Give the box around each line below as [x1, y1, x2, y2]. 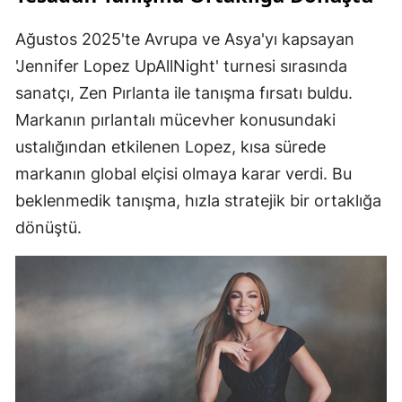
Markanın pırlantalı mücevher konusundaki [15, 110, 336, 130]
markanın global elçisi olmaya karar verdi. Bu [15, 164, 352, 184]
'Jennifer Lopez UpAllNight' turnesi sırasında [15, 57, 347, 76]
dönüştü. [15, 218, 82, 238]
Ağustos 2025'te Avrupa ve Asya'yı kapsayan [15, 30, 354, 49]
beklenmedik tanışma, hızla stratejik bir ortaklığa [15, 191, 381, 211]
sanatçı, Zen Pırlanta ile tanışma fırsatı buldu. [15, 83, 353, 103]
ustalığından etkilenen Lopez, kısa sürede [15, 137, 326, 157]
